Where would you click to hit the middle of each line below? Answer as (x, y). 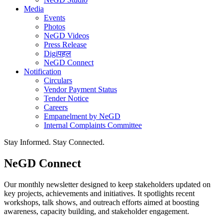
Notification (43, 71)
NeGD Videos (66, 36)
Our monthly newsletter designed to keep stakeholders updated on (107, 184)
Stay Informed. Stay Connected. (54, 142)
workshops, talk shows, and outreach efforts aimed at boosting (102, 202)
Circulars (58, 80)
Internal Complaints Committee (93, 125)
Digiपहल (57, 54)
